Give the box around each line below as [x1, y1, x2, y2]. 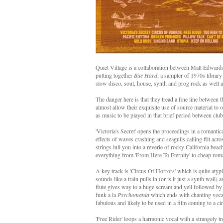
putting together [96, 71, 134, 79]
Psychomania [117, 191, 149, 199]
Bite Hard [134, 71, 157, 79]
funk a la [96, 191, 117, 199]
